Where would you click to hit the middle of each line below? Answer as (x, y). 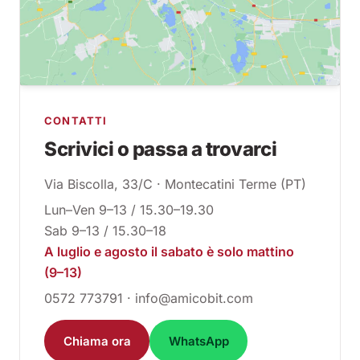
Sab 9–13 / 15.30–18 (105, 231)
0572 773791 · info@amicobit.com (149, 299)
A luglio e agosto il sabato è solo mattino (169, 252)
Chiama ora (97, 341)
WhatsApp (198, 341)
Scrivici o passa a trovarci (161, 149)
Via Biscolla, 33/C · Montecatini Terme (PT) (175, 184)
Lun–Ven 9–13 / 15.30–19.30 (129, 210)
